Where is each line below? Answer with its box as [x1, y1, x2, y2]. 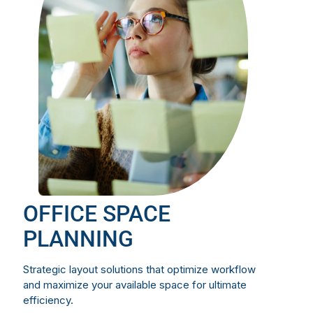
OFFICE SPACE [23, 200, 170, 227]
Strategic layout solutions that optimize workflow [23, 262, 256, 276]
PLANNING [23, 225, 133, 252]
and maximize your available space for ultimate [23, 277, 247, 291]
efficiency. [23, 293, 73, 307]
